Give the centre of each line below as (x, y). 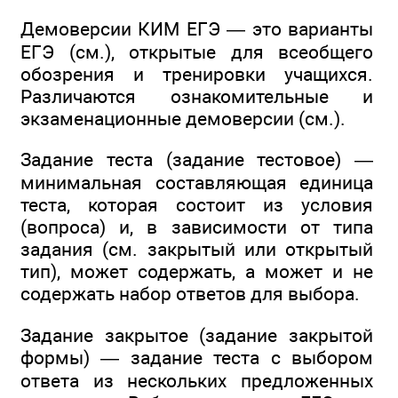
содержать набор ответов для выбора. (190, 294)
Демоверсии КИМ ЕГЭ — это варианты (197, 28)
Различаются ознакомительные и (197, 96)
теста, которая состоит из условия (197, 205)
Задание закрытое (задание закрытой (197, 335)
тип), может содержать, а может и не (197, 272)
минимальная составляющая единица (197, 183)
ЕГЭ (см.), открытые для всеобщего (197, 52)
